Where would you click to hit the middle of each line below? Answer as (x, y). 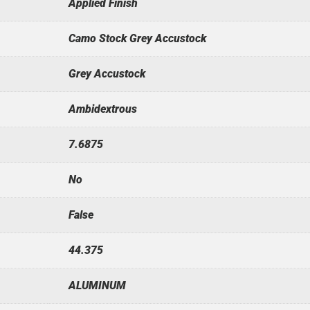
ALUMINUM (97, 285)
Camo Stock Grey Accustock (137, 38)
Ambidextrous (102, 109)
